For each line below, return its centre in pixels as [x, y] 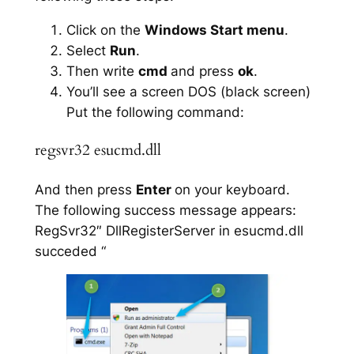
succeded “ [70, 251]
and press [204, 72]
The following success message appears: [165, 210]
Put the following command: [155, 113]
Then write [102, 72]
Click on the [105, 30]
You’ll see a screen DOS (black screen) [188, 92]
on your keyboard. [232, 189]
